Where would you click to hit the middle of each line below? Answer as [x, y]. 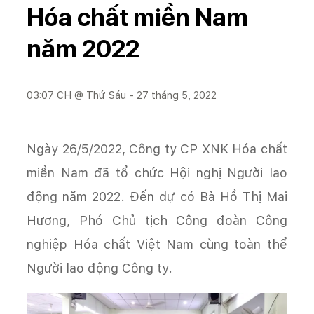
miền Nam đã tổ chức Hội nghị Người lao [157, 172]
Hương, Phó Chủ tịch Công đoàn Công [157, 220]
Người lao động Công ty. [100, 268]
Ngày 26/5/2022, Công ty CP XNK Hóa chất [157, 149]
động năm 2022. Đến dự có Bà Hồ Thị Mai [157, 196]
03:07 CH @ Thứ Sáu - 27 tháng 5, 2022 [122, 95]
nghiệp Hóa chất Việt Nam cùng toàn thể [157, 244]
